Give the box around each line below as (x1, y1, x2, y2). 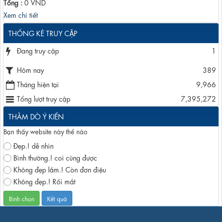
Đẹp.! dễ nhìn (13, 140, 54, 150)
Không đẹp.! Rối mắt (13, 176, 75, 185)
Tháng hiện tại (17, 79, 59, 88)
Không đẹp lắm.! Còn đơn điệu (13, 164, 106, 173)
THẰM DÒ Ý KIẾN (8, 111, 64, 120)
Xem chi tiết (3, 9, 38, 19)
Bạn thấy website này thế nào (3, 126, 87, 135)
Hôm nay (17, 64, 44, 74)
